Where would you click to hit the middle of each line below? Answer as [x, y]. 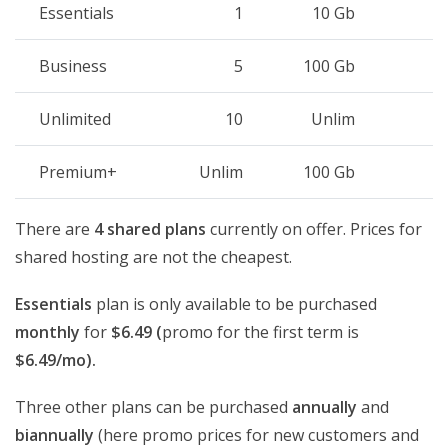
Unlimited [75, 118]
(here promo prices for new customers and [256, 434]
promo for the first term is [260, 331]
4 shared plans [150, 228]
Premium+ [78, 171]
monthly [47, 331]
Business [73, 65]
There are [54, 228]
